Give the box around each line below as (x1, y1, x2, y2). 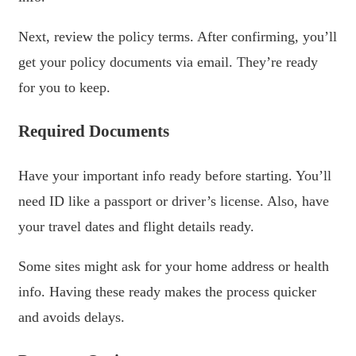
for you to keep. (18, 79, 110, 96)
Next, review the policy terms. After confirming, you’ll (18, 29, 337, 45)
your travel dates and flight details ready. (18, 219, 254, 235)
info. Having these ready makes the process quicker (18, 284, 316, 300)
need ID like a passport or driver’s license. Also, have (18, 193, 329, 210)
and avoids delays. (18, 309, 125, 326)
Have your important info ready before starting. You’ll (18, 168, 331, 184)
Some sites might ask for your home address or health (18, 258, 329, 275)
